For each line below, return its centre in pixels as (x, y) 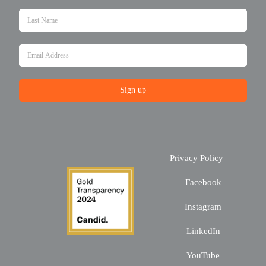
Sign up (133, 90)
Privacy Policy (197, 158)
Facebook (202, 183)
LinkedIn (202, 231)
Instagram (202, 207)
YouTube (202, 256)
